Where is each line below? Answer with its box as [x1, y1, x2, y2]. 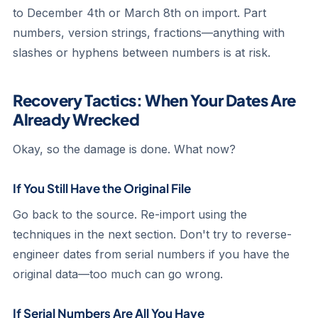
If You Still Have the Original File [13, 180, 191, 196]
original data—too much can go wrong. [13, 267, 223, 281]
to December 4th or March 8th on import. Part [13, 6, 266, 20]
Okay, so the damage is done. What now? [13, 142, 236, 156]
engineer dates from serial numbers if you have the [13, 247, 290, 261]
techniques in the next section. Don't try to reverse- [13, 227, 292, 241]
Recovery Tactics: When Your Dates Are [13, 90, 296, 110]
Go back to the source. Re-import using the [13, 207, 247, 221]
